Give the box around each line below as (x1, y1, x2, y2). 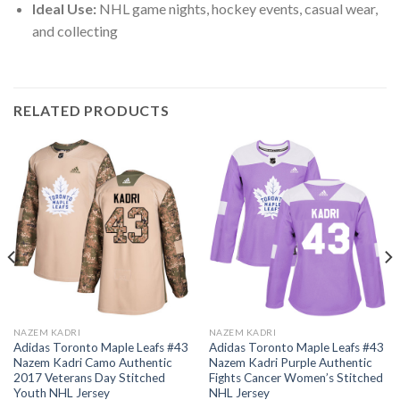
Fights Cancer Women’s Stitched (208, 370, 383, 385)
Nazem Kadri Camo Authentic (12, 354, 172, 370)
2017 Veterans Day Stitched (12, 370, 165, 385)
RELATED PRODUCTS (13, 102, 170, 120)
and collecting (31, 22, 118, 40)
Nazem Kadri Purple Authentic (208, 354, 372, 370)
